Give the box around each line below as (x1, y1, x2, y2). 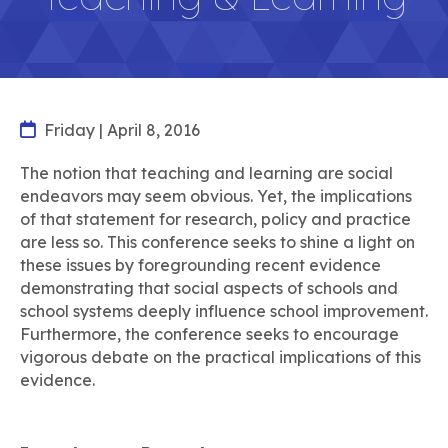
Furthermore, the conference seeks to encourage (20, 324, 399, 344)
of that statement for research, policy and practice (20, 209, 411, 229)
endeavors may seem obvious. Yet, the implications (20, 186, 412, 206)
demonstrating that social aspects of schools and (20, 278, 398, 298)
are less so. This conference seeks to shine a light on (20, 232, 415, 252)
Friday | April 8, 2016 (44, 120, 200, 140)
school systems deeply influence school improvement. (20, 301, 428, 321)
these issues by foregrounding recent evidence (20, 255, 381, 275)
